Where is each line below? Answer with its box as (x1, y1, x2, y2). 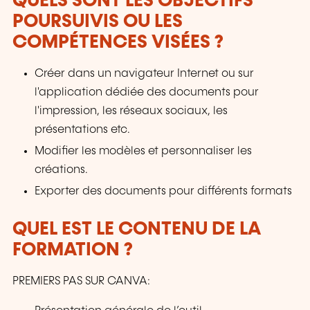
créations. (35, 164, 89, 176)
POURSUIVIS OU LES (12, 12, 183, 32)
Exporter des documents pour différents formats (35, 185, 293, 198)
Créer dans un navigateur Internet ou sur (35, 68, 255, 80)
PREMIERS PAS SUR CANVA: (12, 275, 150, 287)
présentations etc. (35, 124, 131, 136)
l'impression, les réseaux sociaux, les (35, 105, 228, 118)
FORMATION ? (12, 241, 133, 260)
